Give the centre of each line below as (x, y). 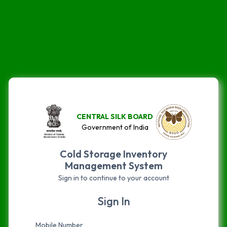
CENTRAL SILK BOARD (115, 117)
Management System (113, 165)
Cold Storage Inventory (113, 154)
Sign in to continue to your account (113, 178)
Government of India (115, 127)
